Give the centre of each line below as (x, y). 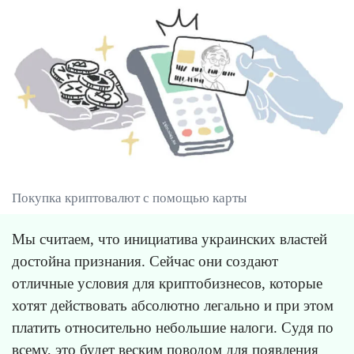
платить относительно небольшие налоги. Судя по (173, 327)
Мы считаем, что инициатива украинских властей (169, 239)
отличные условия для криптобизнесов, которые (167, 283)
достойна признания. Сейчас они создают (145, 261)
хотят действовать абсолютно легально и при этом (173, 305)
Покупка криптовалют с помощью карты (129, 198)
